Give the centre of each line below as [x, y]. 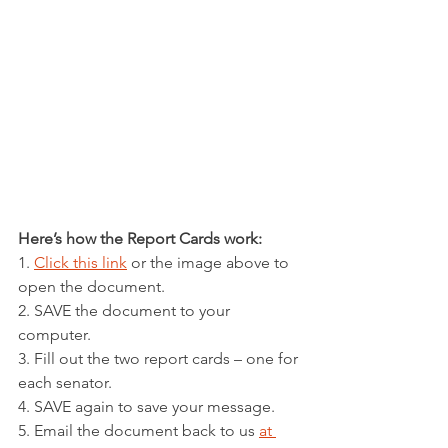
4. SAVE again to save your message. [146, 407]
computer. [54, 335]
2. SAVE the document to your [126, 311]
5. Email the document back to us [138, 431]
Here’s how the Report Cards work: [140, 239]
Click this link [80, 263]
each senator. [65, 383]
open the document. [91, 287]
